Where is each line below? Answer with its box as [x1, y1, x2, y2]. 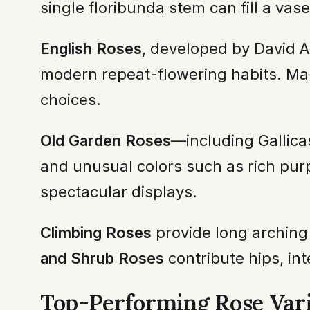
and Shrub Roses [40, 249, 164, 268]
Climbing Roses [40, 224, 152, 242]
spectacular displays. [40, 183, 197, 201]
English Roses [40, 39, 142, 58]
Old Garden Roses [40, 131, 171, 150]
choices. [40, 91, 101, 109]
